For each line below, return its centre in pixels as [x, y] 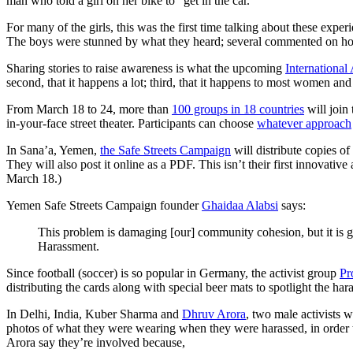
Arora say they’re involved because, [96, 343]
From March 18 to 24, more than [89, 110]
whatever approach [304, 124]
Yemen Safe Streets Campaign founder [104, 206]
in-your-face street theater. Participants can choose [132, 124]
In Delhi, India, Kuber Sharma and [94, 314]
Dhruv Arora [214, 314]
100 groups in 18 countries [238, 110]
